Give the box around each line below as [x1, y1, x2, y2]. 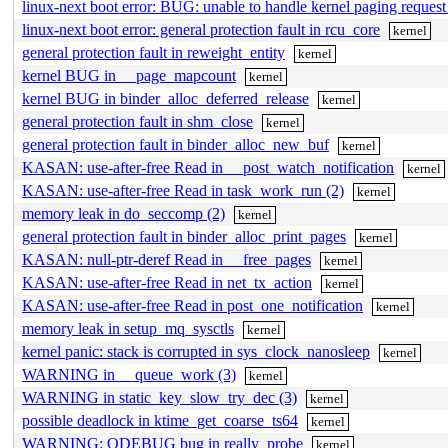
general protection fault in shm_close [22, 113, 253, 130]
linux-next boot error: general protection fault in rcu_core [22, 21, 380, 38]
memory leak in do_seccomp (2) [22, 205, 225, 222]
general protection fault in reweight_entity [22, 44, 285, 61]
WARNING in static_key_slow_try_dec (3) [22, 389, 297, 406]
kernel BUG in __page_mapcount [22, 67, 236, 84]
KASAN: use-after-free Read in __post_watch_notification [22, 159, 394, 176]
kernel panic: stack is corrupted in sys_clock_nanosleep [22, 343, 370, 360]
